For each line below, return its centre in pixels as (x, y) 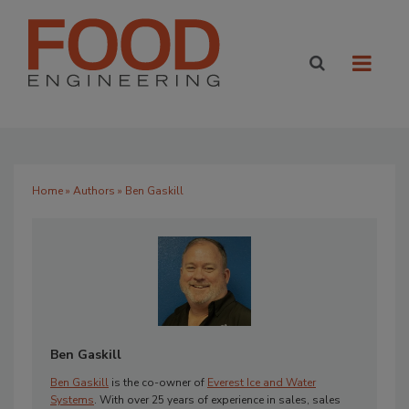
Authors (94, 191)
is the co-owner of (158, 383)
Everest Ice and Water (262, 383)
